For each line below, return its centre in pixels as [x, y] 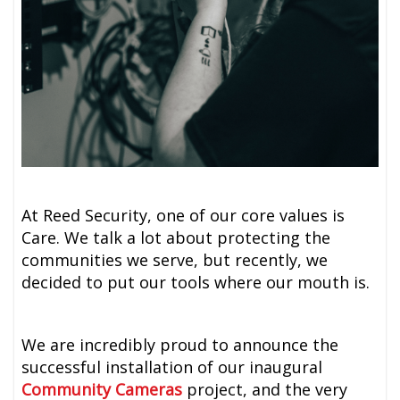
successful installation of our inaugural [172, 367]
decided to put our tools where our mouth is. [196, 282]
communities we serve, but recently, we [175, 259]
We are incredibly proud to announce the [180, 344]
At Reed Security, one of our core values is [183, 215]
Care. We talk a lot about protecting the [176, 237]
